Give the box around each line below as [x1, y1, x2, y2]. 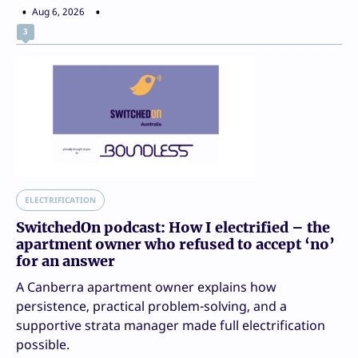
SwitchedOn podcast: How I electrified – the [16, 217, 330, 237]
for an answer [16, 251, 115, 270]
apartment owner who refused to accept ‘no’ [16, 234, 335, 253]
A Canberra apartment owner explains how [16, 277, 276, 296]
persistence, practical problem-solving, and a [16, 296, 287, 315]
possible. [16, 335, 70, 353]
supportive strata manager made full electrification [16, 316, 325, 334]
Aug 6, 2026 [32, 4, 85, 18]
